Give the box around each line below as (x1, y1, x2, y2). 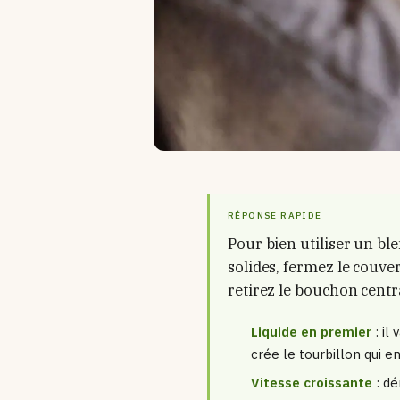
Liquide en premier (250, 322, 371, 340)
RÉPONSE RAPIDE (228, 209, 322, 221)
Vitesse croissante (250, 374, 372, 392)
